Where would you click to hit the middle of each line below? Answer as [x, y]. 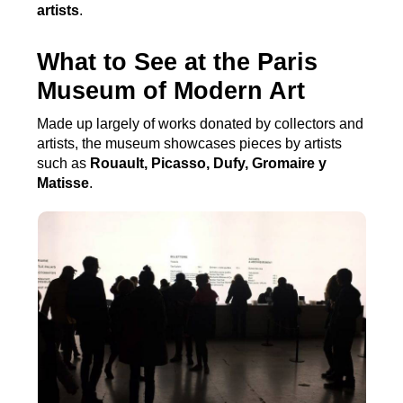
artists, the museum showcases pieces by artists [190, 143]
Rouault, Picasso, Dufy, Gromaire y [209, 163]
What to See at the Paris [178, 61]
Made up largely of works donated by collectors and [201, 123]
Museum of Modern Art [171, 90]
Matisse [63, 183]
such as [64, 163]
